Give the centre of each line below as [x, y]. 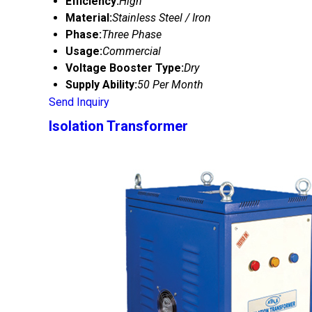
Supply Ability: [101, 85]
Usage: [84, 51]
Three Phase [132, 34]
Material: [89, 18]
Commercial [132, 51]
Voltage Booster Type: [125, 68]
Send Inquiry [79, 102]
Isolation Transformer [118, 126]
